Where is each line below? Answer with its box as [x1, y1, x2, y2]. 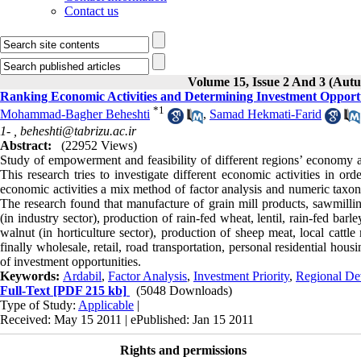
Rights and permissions [119, 342, 247, 357]
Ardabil [63, 268, 102, 283]
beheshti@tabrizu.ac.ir [20, 123, 136, 138]
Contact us [64, 4, 118, 18]
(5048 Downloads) [136, 283, 232, 297]
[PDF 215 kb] [50, 283, 127, 297]
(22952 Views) [61, 138, 137, 152]
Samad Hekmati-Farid [210, 107, 322, 122]
